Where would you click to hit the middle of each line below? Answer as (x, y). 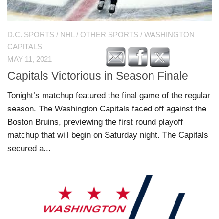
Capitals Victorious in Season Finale (98, 76)
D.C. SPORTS (31, 34)
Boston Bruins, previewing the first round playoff (95, 122)
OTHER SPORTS (109, 34)
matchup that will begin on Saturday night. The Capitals (108, 135)
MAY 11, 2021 (30, 59)
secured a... (29, 149)
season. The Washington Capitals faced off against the (107, 109)
